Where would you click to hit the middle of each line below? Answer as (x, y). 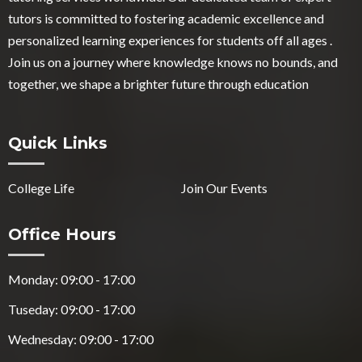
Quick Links (58, 143)
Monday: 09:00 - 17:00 (72, 280)
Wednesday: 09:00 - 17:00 (81, 339)
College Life (41, 188)
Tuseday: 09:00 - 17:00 (72, 309)
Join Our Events (224, 188)
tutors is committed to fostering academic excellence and (166, 19)
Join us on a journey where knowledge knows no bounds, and (173, 62)
